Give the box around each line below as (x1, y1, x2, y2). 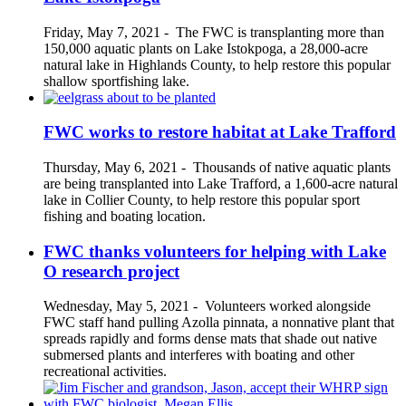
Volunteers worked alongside (205, 298, 371, 314)
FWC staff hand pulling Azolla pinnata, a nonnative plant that (43, 314, 394, 331)
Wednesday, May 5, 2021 (43, 298, 189, 314)
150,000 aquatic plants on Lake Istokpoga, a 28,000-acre (43, 40, 368, 56)
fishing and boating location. (43, 208, 206, 224)
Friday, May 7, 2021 (43, 24, 160, 40)
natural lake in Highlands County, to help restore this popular (43, 56, 391, 72)
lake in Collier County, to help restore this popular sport (43, 191, 360, 208)
